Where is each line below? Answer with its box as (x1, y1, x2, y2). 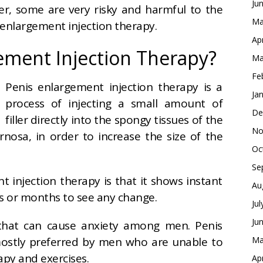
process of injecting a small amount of (5, 96, 222, 112)
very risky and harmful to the (69, 2, 223, 18)
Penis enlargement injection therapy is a (5, 79, 222, 95)
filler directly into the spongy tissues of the (5, 112, 222, 128)
